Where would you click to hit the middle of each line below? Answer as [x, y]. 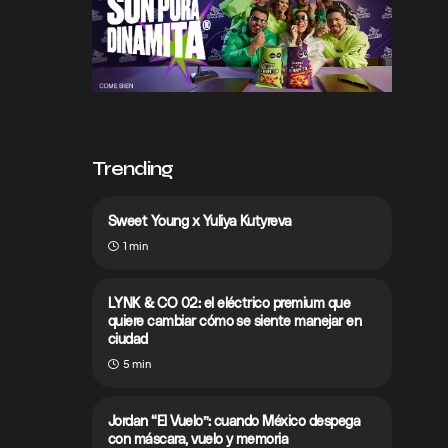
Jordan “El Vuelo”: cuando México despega [234, 420]
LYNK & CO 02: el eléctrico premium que [229, 302]
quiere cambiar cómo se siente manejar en [234, 320]
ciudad [128, 338]
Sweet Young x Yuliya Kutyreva [200, 220]
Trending [132, 168]
